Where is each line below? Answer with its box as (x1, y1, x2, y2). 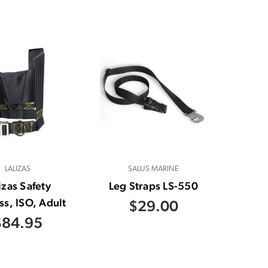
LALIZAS (5, 165, 31, 173)
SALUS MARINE (127, 165, 179, 173)
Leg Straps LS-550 (108, 179, 198, 192)
